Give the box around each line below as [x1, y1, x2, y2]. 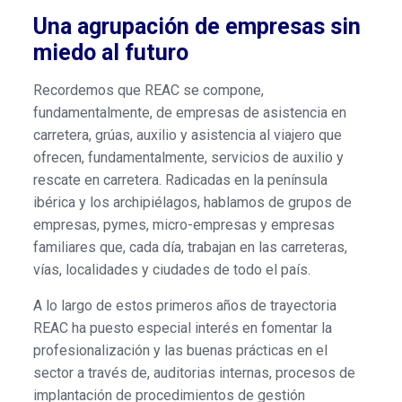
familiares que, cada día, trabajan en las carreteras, [32, 238, 347, 256]
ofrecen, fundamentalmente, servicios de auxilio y [32, 148, 344, 166]
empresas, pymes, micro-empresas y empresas [32, 215, 335, 233]
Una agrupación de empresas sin [32, 13, 361, 39]
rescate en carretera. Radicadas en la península [32, 170, 328, 188]
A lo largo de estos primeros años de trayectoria [32, 296, 336, 314]
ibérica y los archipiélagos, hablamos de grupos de [32, 193, 352, 211]
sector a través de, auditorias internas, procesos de [32, 363, 355, 381]
